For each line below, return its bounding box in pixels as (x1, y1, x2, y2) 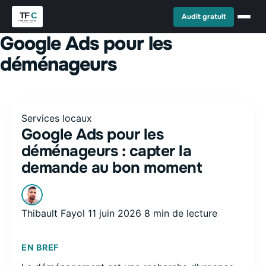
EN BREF (21, 242, 59, 252)
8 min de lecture (144, 207, 217, 219)
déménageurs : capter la (21, 141, 192, 161)
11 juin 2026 (88, 207, 141, 219)
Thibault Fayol (21, 207, 85, 219)
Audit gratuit (182, 11, 226, 21)
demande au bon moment (21, 158, 202, 178)
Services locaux (21, 112, 92, 124)
